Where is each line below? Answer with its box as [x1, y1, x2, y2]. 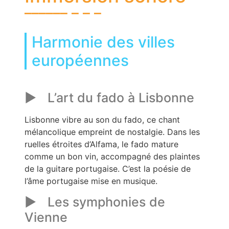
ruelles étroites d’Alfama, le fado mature [25, 139, 178, 149]
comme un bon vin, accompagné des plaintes [25, 151, 200, 162]
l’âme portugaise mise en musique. [25, 175, 157, 186]
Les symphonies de [48, 194, 165, 210]
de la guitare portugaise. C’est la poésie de [25, 163, 191, 174]
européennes [32, 51, 129, 70]
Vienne [25, 209, 67, 225]
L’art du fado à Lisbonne [48, 89, 194, 105]
